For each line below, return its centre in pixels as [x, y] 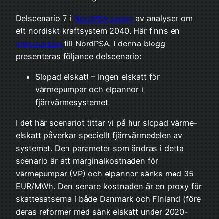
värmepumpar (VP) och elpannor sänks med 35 [105, 174]
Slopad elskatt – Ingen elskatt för [98, 77]
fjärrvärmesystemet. [73, 102]
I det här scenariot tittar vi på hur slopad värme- [107, 123]
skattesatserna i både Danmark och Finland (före [108, 199]
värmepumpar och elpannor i [89, 90]
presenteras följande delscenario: [78, 56]
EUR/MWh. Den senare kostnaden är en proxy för [109, 186]
